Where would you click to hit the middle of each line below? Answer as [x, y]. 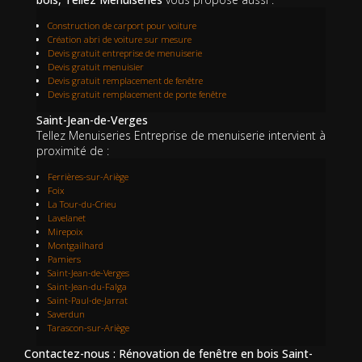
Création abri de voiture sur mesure [120, 40]
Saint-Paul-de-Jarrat [88, 301]
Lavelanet [67, 218]
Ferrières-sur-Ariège [88, 177]
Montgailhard [76, 246]
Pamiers [64, 259]
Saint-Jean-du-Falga [87, 287]
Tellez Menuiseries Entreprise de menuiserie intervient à [181, 136]
